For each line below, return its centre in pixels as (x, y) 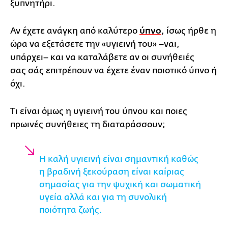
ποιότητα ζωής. (71, 210)
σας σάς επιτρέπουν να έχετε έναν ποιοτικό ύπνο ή (113, 70)
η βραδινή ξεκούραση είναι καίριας (112, 172)
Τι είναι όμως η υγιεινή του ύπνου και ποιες (99, 111)
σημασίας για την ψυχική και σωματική (120, 184)
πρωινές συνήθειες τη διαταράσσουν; (88, 124)
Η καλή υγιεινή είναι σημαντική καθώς (119, 159)
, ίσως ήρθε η (189, 31)
